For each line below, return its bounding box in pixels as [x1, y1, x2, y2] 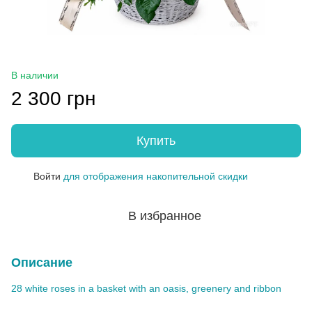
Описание [11, 255, 72, 270]
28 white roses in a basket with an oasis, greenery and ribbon [11, 282, 281, 294]
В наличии [11, 69, 58, 81]
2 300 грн [11, 87, 95, 109]
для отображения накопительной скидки [61, 170, 248, 182]
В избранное [127, 208, 201, 223]
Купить [136, 133, 175, 148]
